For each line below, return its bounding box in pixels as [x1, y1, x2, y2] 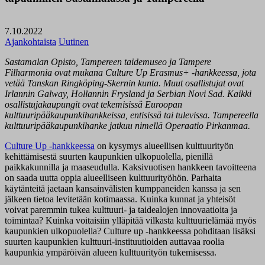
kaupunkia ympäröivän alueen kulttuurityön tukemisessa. [5, 247, 216, 258]
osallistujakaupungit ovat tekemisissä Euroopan [5, 99, 182, 110]
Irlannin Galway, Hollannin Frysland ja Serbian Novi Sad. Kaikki [5, 89, 251, 99]
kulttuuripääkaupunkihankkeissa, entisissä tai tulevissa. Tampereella [5, 110, 258, 121]
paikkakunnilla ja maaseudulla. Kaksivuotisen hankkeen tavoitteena [5, 162, 256, 173]
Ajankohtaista [5, 37, 56, 47]
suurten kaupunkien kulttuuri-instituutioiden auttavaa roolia [5, 237, 224, 247]
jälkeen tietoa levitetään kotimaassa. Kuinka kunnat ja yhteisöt [5, 194, 235, 205]
